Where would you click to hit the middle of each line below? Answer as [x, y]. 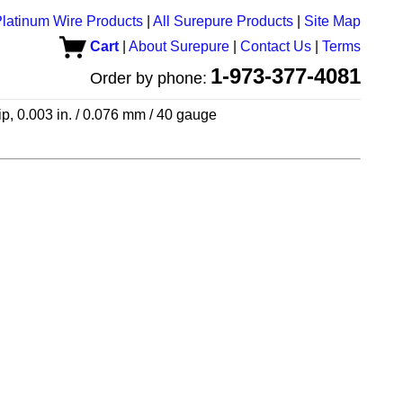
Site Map [332, 21]
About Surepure [179, 46]
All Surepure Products [223, 21]
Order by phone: [148, 78]
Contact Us [276, 46]
